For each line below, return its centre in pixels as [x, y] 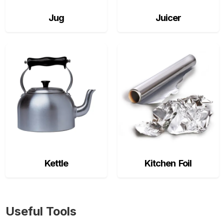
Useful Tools [41, 211]
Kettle [56, 163]
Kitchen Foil [168, 163]
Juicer [168, 18]
